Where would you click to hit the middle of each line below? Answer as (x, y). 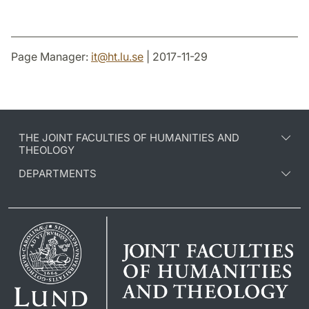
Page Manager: (51, 57)
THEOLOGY (47, 150)
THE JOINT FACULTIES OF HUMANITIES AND (129, 138)
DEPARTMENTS (58, 174)
